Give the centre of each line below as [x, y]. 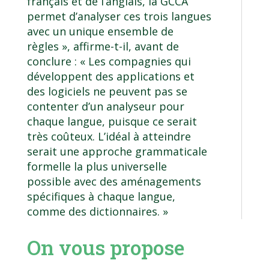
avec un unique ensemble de [100, 32]
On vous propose [105, 247]
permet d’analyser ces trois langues [119, 17]
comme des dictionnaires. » [97, 212]
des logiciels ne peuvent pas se [107, 92]
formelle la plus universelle [97, 167]
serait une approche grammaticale [117, 152]
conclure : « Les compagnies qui [109, 62]
